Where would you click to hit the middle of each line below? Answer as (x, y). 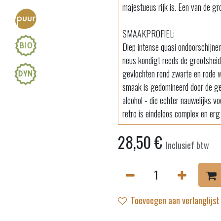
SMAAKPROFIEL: (148, 34)
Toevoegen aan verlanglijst (175, 200)
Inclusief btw (187, 145)
